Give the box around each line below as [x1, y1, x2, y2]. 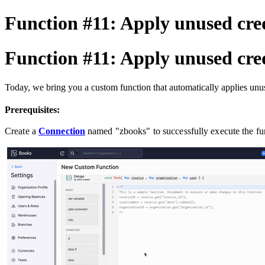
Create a [5, 126, 38, 137]
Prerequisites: [5, 105, 60, 115]
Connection [38, 126, 86, 137]
